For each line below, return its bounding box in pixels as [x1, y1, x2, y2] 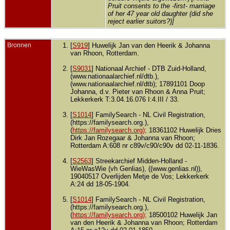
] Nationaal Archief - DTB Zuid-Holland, [91, 65, 206, 73]
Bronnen [7, 42, 33, 49]
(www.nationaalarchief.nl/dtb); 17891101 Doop [70, 80, 205, 88]
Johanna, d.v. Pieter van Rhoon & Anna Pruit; [70, 88, 205, 96]
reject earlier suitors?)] [108, 17, 174, 26]
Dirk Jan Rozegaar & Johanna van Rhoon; [70, 134, 195, 142]
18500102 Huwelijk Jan [147, 211, 217, 219]
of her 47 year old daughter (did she [108, 10, 213, 18]
